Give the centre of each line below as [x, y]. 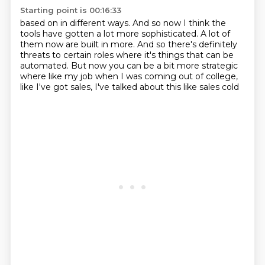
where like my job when [70, 76]
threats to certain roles [68, 55]
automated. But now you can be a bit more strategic [129, 66]
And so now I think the [179, 23]
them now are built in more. [78, 44]
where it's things [151, 55]
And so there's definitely [187, 44]
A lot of [215, 34]
